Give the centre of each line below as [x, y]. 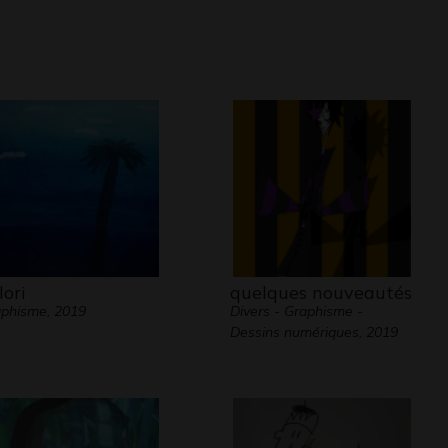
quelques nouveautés [320, 292]
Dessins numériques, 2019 [313, 332]
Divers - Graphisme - [296, 311]
